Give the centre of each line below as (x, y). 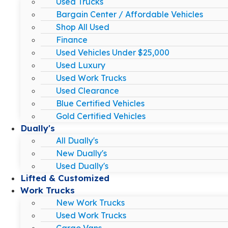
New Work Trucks (90, 202)
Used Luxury (81, 65)
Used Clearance (88, 90)
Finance (72, 39)
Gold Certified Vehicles (101, 116)
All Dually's (77, 140)
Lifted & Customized (65, 178)
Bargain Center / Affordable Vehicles (130, 14)
